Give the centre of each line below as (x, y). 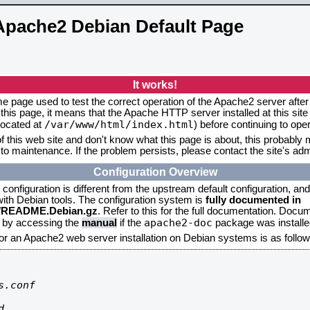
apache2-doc (178, 222)
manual (99, 223)
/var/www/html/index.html (119, 124)
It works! (155, 84)
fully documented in (253, 200)
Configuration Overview (155, 172)
